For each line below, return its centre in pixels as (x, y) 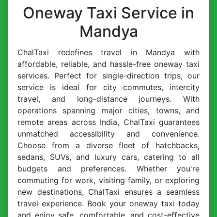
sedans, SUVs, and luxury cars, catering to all (108, 157)
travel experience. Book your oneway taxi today (108, 204)
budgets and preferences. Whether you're (108, 169)
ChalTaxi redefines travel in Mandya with (108, 53)
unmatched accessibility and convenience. (108, 134)
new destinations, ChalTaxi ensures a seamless (108, 192)
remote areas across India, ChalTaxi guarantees (108, 122)
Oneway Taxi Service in (108, 13)
